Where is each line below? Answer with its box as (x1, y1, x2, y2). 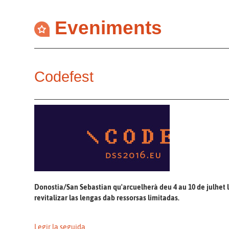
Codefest (34, 68, 94, 85)
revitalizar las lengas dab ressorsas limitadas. (34, 193, 179, 202)
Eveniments (55, 17, 162, 38)
